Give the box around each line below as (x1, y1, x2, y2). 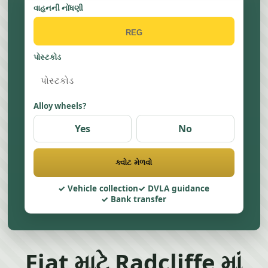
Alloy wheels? (33, 100, 87, 111)
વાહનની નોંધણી (33, 2, 84, 13)
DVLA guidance (148, 183, 210, 194)
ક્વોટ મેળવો (115, 158, 153, 167)
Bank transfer (111, 194, 167, 205)
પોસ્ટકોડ (33, 51, 62, 62)
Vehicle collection (68, 183, 139, 194)
